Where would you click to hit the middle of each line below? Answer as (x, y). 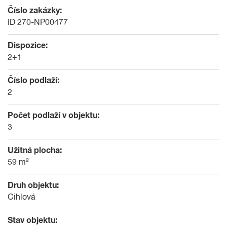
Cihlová (22, 197)
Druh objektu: (33, 185)
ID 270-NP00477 (38, 23)
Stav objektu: (32, 220)
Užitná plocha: (35, 150)
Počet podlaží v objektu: (53, 115)
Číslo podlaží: (33, 80)
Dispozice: (28, 45)
